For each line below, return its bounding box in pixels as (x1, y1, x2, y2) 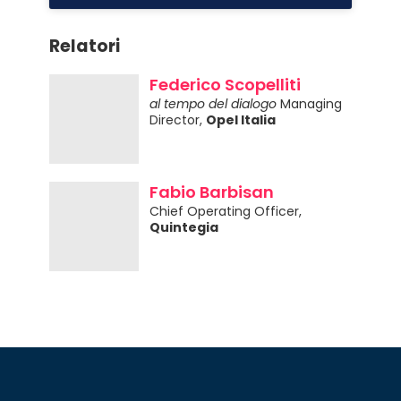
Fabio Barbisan (149, 181, 274, 204)
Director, (149, 111, 202, 130)
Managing (277, 95, 342, 114)
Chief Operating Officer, (149, 202, 302, 221)
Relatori (49, 34, 120, 59)
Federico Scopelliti (149, 73, 301, 97)
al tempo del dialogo (149, 95, 277, 114)
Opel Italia (206, 111, 276, 130)
